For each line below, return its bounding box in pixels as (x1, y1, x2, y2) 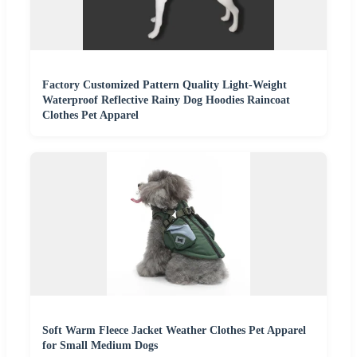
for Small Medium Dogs (42, 339, 158, 351)
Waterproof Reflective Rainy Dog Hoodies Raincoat (42, 93, 290, 106)
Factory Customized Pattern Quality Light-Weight (42, 78, 287, 91)
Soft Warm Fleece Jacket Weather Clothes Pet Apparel (42, 324, 306, 336)
